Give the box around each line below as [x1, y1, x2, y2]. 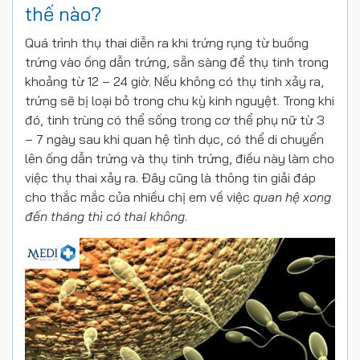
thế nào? [25, 2, 101, 27]
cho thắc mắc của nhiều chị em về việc [25, 189, 253, 206]
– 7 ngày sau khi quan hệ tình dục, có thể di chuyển [25, 131, 324, 148]
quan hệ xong [253, 189, 331, 206]
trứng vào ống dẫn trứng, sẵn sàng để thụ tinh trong [25, 54, 329, 71]
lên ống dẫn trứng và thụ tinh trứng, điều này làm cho [25, 150, 334, 167]
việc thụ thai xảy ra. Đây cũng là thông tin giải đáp [25, 170, 316, 186]
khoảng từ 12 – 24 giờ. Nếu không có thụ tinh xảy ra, [25, 73, 324, 90]
